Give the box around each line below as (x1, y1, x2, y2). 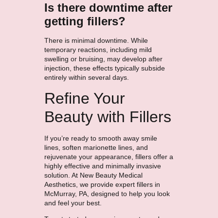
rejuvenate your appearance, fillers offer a (44, 152, 173, 161)
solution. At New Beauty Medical (44, 171, 143, 179)
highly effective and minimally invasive (44, 162, 161, 170)
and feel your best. (44, 199, 102, 207)
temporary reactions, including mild (44, 45, 152, 54)
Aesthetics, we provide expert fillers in (44, 180, 160, 188)
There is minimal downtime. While (44, 36, 148, 44)
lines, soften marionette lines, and (44, 143, 148, 151)
